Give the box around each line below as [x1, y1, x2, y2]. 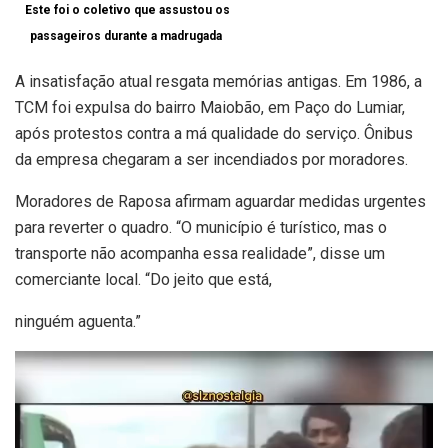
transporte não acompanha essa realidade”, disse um [15, 244, 385, 264]
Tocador [14, 353, 70, 373]
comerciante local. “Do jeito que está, [15, 270, 272, 290]
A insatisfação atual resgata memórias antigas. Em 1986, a [15, 72, 422, 92]
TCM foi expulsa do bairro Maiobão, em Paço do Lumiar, [15, 98, 405, 118]
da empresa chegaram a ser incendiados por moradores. [15, 150, 408, 170]
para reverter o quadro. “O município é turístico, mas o [15, 218, 387, 238]
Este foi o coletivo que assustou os [25, 3, 230, 18]
